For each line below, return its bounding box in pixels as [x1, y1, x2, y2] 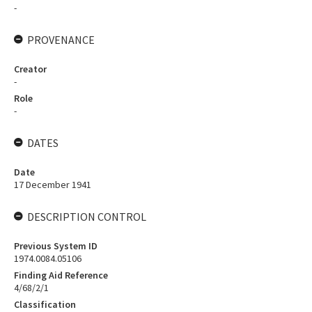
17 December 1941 [14, 178, 91, 191]
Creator [14, 63, 47, 75]
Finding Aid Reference [14, 269, 108, 281]
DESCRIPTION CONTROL [27, 210, 146, 224]
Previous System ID [14, 240, 97, 252]
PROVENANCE [27, 33, 95, 47]
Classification [14, 298, 76, 311]
